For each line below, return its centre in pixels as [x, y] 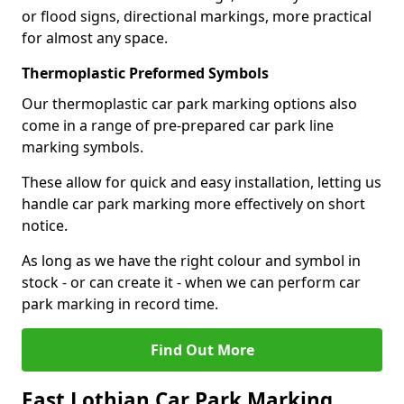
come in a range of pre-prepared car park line [178, 125]
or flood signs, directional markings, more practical [197, 16]
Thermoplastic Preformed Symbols [145, 73]
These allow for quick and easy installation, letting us [202, 182]
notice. [45, 225]
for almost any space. [95, 38]
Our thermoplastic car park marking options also [189, 104]
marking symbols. [83, 147]
